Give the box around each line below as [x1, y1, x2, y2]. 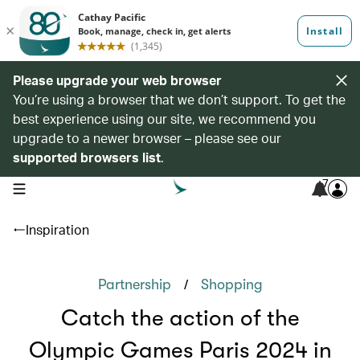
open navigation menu [12, 181, 114, 194]
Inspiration [26, 221, 89, 238]
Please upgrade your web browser [13, 72, 222, 88]
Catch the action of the [60, 305, 300, 331]
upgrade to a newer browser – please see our [13, 129, 281, 146]
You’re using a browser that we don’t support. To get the [13, 91, 346, 108]
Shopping [200, 276, 263, 292]
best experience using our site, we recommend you [13, 110, 316, 127]
